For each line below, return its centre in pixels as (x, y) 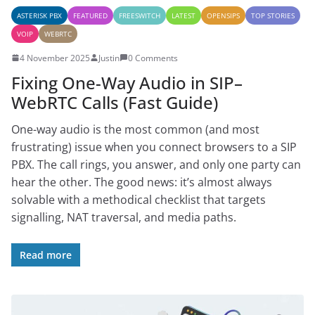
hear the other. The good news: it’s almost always (142, 182)
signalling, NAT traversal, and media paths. (124, 217)
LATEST (184, 15)
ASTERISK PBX (39, 15)
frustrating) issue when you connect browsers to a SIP (154, 147)
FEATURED (90, 15)
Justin (109, 58)
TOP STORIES (273, 15)
